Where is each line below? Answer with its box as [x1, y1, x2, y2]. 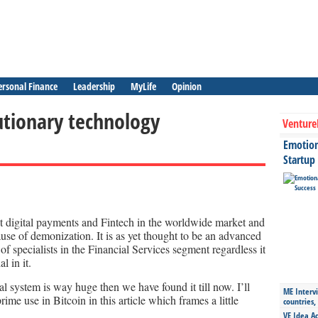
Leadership [73, 79, 115, 93]
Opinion [172, 79, 202, 93]
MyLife [131, 79, 156, 93]
